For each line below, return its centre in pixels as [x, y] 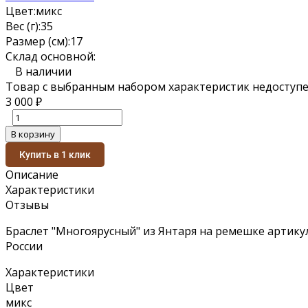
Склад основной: [51, 56]
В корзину [33, 134]
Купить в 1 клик [55, 154]
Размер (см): [38, 41]
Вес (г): [23, 26]
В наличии [43, 71]
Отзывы [27, 205]
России [24, 246]
